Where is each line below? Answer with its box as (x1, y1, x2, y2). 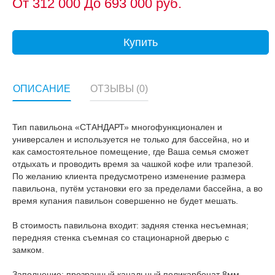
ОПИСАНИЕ (13, 83, 71, 94)
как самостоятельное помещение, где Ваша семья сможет (12, 147, 249, 157)
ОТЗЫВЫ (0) (90, 83, 148, 94)
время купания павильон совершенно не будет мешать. (12, 196, 238, 206)
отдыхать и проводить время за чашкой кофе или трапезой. (12, 159, 254, 169)
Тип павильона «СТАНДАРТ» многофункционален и (12, 122, 222, 133)
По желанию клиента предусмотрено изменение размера (12, 171, 246, 182)
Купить (123, 36, 158, 49)
